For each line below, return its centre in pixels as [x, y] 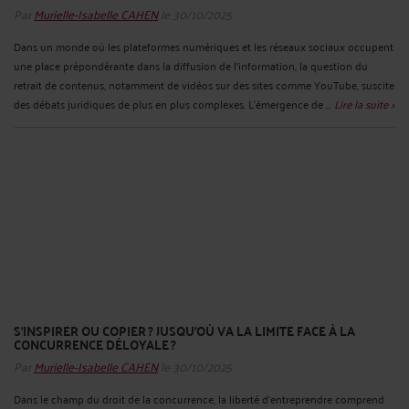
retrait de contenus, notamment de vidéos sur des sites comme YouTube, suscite [204, 85]
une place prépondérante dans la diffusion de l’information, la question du [191, 66]
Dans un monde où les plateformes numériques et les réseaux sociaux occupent [204, 47]
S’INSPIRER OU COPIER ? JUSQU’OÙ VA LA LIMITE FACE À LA [184, 331]
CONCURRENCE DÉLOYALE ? [95, 345]
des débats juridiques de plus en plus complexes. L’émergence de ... [174, 104]
